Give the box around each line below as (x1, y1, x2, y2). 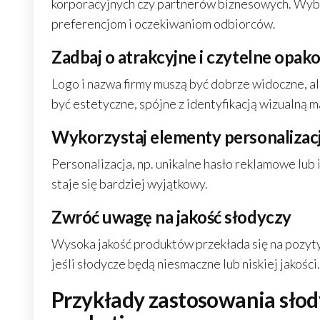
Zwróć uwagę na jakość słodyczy (51, 206, 291, 227)
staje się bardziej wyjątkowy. (51, 176, 208, 191)
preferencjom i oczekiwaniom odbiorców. (51, 16, 276, 31)
